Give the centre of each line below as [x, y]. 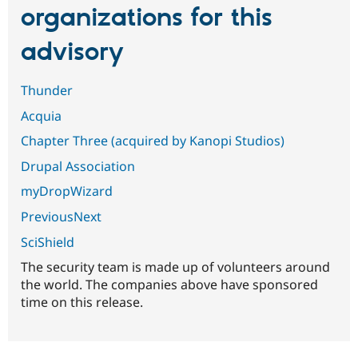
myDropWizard [67, 191]
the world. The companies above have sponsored [169, 285]
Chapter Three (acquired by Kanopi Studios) [153, 141]
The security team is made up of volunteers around [175, 267]
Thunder [47, 91]
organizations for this [147, 18]
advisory [72, 52]
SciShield [48, 242]
